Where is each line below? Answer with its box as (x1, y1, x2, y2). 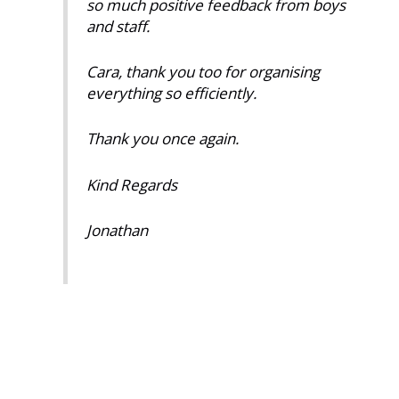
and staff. (85, 15, 150, 37)
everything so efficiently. (85, 83, 256, 104)
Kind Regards (85, 174, 177, 195)
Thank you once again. (85, 128, 239, 150)
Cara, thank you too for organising (85, 61, 320, 83)
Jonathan (85, 219, 148, 240)
